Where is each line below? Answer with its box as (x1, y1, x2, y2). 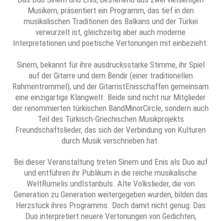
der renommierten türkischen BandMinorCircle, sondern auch (12, 103, 209, 113)
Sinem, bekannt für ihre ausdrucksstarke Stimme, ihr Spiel (16, 59, 205, 70)
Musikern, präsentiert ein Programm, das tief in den (27, 5, 194, 16)
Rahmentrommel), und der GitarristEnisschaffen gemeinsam (12, 81, 209, 91)
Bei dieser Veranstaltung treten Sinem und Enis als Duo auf (13, 156, 208, 167)
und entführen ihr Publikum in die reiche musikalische (24, 167, 197, 178)
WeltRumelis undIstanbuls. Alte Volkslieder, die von (26, 178, 195, 188)
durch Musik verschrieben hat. (61, 135, 160, 146)
